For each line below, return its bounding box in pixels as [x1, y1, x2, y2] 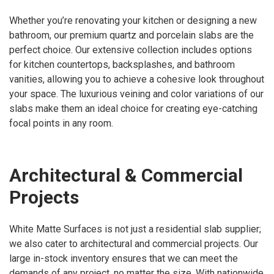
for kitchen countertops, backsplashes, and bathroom [9, 58, 235, 70]
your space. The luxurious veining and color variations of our [9, 87, 264, 100]
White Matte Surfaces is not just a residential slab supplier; [9, 223, 261, 235]
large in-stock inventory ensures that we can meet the [9, 253, 238, 264]
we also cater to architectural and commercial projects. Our [9, 238, 258, 250]
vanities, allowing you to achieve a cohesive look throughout [9, 73, 264, 85]
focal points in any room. [9, 117, 113, 129]
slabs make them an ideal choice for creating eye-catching [9, 102, 257, 114]
